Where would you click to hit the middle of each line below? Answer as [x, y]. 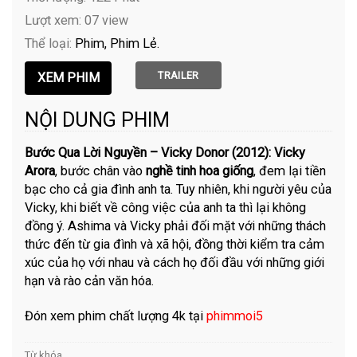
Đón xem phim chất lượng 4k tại [116, 316]
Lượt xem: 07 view [77, 20]
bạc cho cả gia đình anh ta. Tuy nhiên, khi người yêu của [178, 189]
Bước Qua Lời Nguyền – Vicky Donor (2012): [148, 152]
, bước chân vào [101, 171]
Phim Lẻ [134, 43]
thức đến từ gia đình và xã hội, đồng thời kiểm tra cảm [175, 244]
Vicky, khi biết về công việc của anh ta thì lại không [166, 207]
